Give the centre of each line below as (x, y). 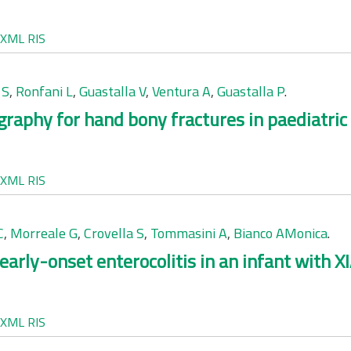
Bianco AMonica (280, 233)
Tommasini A (189, 233)
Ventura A (181, 91)
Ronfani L (44, 91)
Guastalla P (251, 91)
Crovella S (114, 233)
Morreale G (44, 233)
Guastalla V (112, 91)
